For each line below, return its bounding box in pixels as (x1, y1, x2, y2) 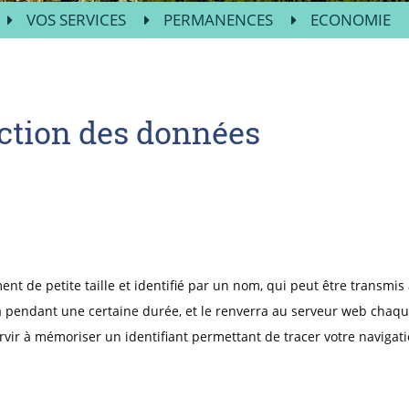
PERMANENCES (163, 9, 273, 30)
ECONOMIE (310, 9, 391, 30)
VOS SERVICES (26, 9, 126, 30)
